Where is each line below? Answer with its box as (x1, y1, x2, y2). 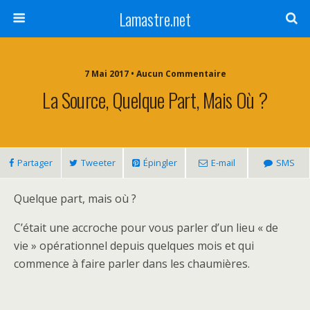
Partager (17, 156, 53, 169)
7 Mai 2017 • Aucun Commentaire (84, 68, 226, 80)
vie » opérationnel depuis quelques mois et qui (14, 238, 254, 253)
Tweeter (80, 156, 116, 169)
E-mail (210, 156, 235, 169)
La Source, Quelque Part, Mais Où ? (42, 85, 268, 114)
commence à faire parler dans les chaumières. (14, 256, 250, 271)
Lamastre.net (119, 6, 191, 31)
